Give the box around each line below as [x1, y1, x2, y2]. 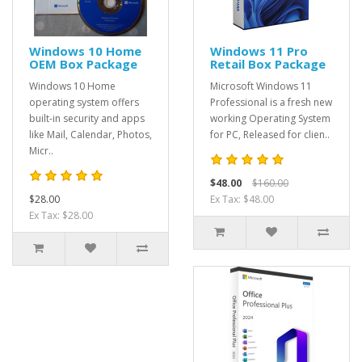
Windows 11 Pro [210, 43, 308, 59]
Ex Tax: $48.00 [210, 192, 274, 206]
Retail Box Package [210, 56, 326, 72]
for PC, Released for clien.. [210, 128, 330, 141]
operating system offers [29, 95, 139, 109]
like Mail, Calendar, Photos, [29, 128, 152, 141]
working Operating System [210, 112, 330, 125]
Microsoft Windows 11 [210, 79, 312, 93]
